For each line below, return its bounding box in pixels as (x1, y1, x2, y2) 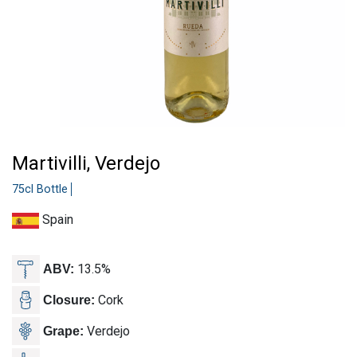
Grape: (43, 324, 84, 338)
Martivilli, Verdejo (12, 152, 160, 175)
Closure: (43, 292, 95, 307)
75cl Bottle (12, 182, 68, 197)
